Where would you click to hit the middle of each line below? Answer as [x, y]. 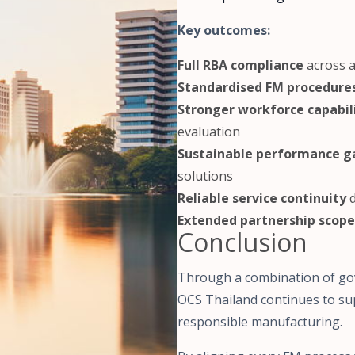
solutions [205, 176]
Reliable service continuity [262, 198]
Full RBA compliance [240, 65]
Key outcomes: [224, 31]
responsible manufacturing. [260, 322]
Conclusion [242, 242]
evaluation [209, 132]
